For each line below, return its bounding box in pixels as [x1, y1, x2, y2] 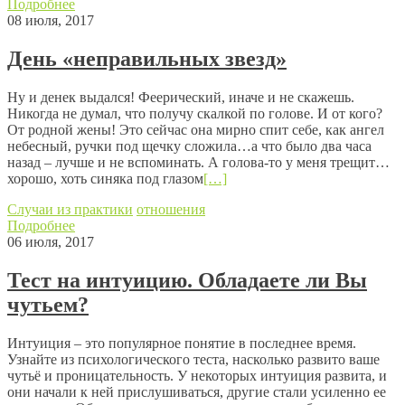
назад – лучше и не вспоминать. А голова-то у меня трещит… [7, 154, 390, 170]
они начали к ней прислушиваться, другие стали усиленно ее [7, 383, 386, 400]
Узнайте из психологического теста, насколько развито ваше [7, 351, 380, 367]
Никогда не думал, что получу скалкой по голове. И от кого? [7, 105, 382, 121]
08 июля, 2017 [7, 12, 94, 28]
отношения [137, 201, 205, 217]
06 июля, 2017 [7, 233, 94, 250]
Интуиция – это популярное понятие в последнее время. [7, 334, 356, 351]
